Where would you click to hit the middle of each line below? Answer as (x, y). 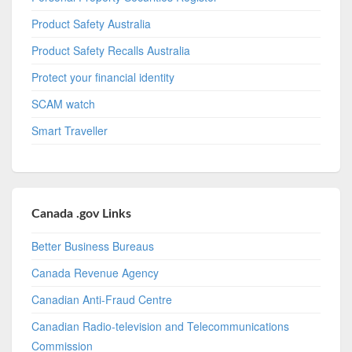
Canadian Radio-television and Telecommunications (161, 326)
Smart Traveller (70, 130)
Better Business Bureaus (93, 246)
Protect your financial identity (103, 77)
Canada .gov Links (82, 213)
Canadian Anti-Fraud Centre (102, 299)
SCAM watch (64, 103)
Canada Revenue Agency (95, 272)
